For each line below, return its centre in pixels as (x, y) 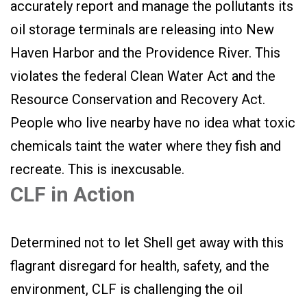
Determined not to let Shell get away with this (147, 243)
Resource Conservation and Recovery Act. (138, 99)
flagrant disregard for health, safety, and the (140, 266)
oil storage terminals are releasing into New (142, 29)
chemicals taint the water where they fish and (146, 146)
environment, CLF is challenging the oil (126, 289)
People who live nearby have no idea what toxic (153, 123)
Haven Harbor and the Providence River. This (145, 53)
